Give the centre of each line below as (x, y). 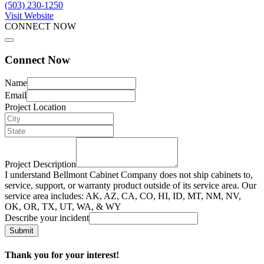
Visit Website (29, 15)
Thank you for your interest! (62, 255)
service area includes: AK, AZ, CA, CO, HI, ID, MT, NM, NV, (123, 196)
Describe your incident (47, 218)
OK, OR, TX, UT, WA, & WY (63, 207)
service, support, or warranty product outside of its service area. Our (131, 186)
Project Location (35, 107)
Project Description (40, 164)
